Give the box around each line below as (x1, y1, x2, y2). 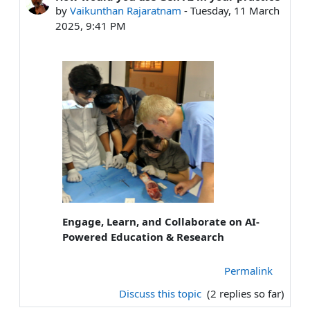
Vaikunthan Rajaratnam (69, 3, 181, 18)
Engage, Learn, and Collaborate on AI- (62, 214, 259, 228)
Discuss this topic (119, 286, 204, 300)
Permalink (224, 263, 273, 277)
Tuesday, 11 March (190, 3, 280, 18)
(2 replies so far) (204, 286, 284, 300)
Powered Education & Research (62, 229, 224, 244)
